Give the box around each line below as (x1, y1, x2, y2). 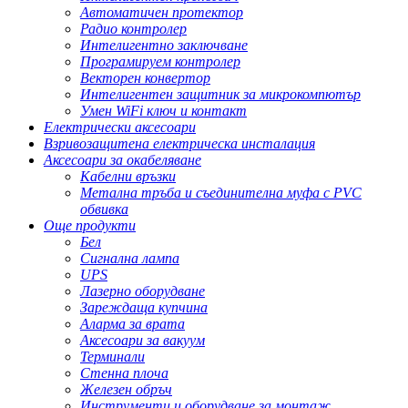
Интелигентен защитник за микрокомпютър (80, 87, 361, 103)
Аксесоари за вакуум (80, 332, 205, 349)
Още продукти (44, 218, 136, 234)
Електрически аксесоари (44, 119, 196, 136)
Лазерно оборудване (80, 283, 205, 300)
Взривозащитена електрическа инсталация (44, 136, 315, 152)
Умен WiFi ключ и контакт (80, 103, 247, 119)
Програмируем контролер (80, 54, 240, 70)
